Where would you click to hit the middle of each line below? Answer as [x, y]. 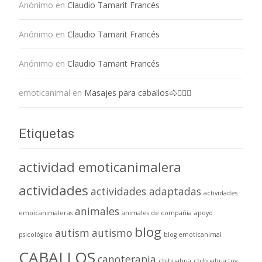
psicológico [36, 234]
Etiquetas [46, 133]
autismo [112, 232]
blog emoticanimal [193, 234]
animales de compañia [157, 213]
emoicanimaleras [46, 213]
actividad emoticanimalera [100, 167]
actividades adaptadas [146, 191]
